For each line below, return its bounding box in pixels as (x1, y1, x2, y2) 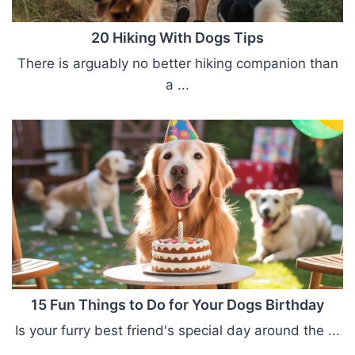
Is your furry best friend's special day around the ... (15, 323, 340, 339)
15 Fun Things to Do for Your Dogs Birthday (31, 296, 324, 314)
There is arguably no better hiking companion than (17, 55, 338, 72)
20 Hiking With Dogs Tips (91, 29, 264, 47)
